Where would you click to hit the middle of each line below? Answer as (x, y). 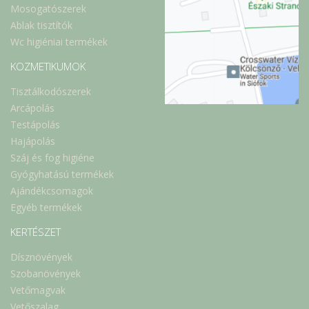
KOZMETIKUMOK (48, 66)
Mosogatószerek (48, 9)
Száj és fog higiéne (52, 158)
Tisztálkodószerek (51, 92)
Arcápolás (32, 108)
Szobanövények (46, 274)
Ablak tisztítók (41, 26)
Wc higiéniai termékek (59, 42)
